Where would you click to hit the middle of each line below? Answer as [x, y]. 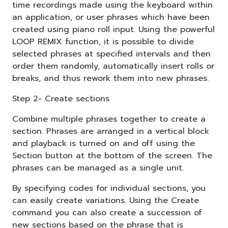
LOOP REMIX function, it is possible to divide [103, 41]
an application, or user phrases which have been [111, 17]
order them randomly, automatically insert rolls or [113, 66]
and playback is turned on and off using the [104, 143]
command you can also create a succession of [107, 212]
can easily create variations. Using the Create [106, 200]
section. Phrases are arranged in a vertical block [111, 131]
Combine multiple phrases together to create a [109, 119]
